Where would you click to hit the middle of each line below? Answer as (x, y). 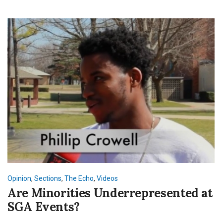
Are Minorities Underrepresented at (110, 193)
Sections (48, 179)
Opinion (19, 179)
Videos (107, 179)
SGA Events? (44, 207)
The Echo (79, 179)
